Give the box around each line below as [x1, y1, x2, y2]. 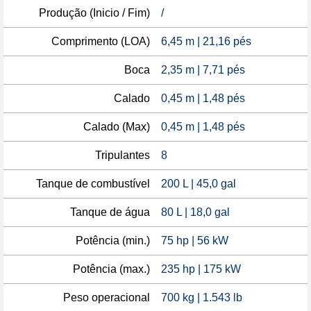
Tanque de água [70, 206, 150, 218]
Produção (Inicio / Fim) [39, 7, 150, 19]
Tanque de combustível [36, 178, 150, 190]
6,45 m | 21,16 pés [161, 35, 251, 47]
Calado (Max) [83, 121, 150, 133]
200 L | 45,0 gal [161, 178, 236, 190]
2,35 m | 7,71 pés [161, 64, 245, 76]
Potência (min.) [76, 235, 150, 246]
